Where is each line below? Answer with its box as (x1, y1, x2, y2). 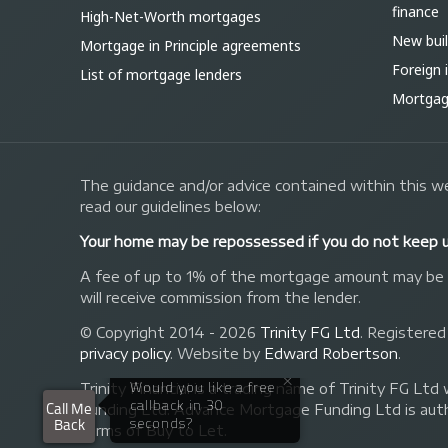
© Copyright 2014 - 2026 (80, 324, 260, 342)
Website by (177, 345, 264, 363)
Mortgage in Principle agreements (80, 36, 301, 56)
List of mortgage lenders (80, 65, 242, 85)
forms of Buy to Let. (80, 422, 227, 440)
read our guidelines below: (80, 198, 261, 216)
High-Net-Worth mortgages (80, 7, 261, 27)
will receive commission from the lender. (80, 289, 361, 307)
